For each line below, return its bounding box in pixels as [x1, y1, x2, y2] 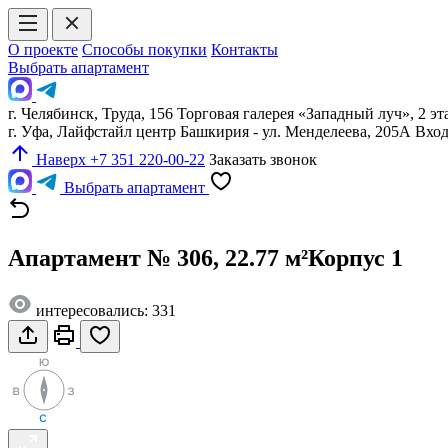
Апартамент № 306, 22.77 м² [8, 244, 308, 271]
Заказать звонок [209, 151, 317, 168]
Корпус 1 [308, 244, 403, 271]
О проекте [8, 41, 78, 58]
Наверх [32, 151, 90, 168]
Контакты [211, 41, 278, 58]
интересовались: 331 [32, 301, 176, 319]
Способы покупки [82, 41, 207, 58]
